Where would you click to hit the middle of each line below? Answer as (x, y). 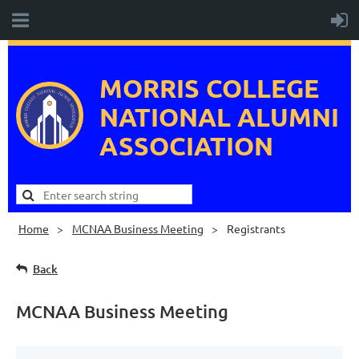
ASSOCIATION (186, 146)
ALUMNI (288, 117)
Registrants (256, 228)
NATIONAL (168, 117)
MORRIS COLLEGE (209, 88)
